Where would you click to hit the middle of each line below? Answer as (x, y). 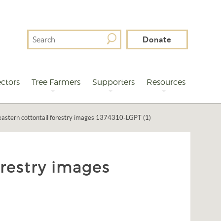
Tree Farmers (56, 82)
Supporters (113, 82)
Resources (166, 82)
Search (38, 35)
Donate (157, 39)
